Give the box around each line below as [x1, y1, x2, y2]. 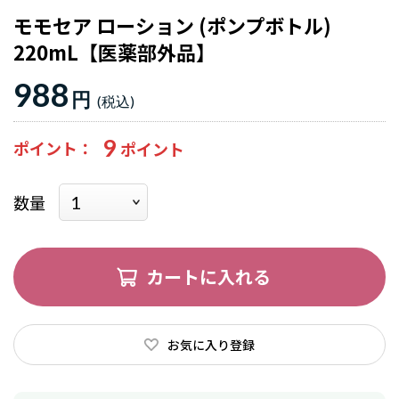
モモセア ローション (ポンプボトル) [13, 11, 331, 39]
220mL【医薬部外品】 [13, 37, 216, 66]
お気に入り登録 [167, 335, 255, 354]
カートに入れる [146, 264, 271, 289]
